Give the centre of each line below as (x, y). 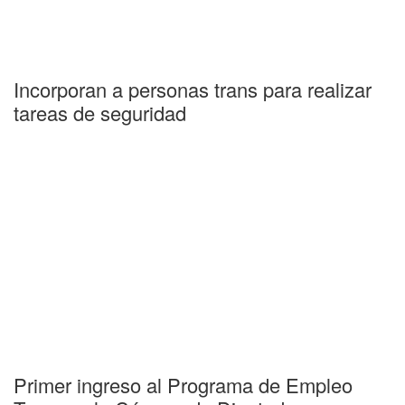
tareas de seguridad (100, 112)
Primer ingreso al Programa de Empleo (183, 385)
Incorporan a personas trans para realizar (193, 89)
